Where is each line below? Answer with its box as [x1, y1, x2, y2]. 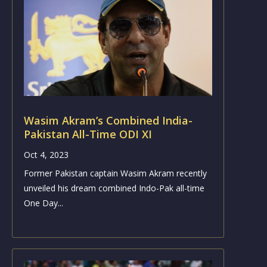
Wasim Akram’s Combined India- [23, 113, 193, 128]
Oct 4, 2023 [23, 149, 69, 161]
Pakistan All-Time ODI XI [23, 127, 152, 142]
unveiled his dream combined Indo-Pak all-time [23, 182, 204, 194]
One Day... [23, 197, 63, 209]
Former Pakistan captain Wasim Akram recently [23, 167, 207, 179]
